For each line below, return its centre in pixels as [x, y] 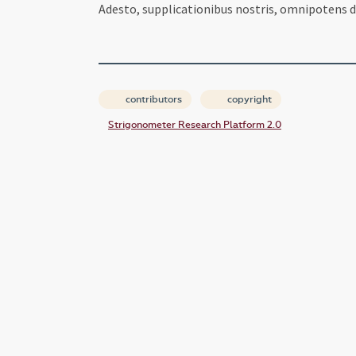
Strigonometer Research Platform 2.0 [195, 124]
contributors [153, 99]
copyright [248, 99]
